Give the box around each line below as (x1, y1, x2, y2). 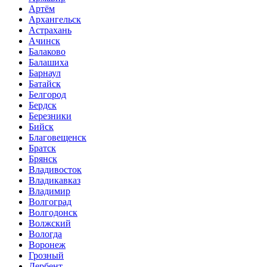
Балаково (29, 46, 66, 57)
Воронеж (29, 239, 66, 250)
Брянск (29, 153, 57, 164)
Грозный (29, 250, 64, 260)
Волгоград (29, 196, 72, 207)
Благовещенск (29, 132, 86, 142)
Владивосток (29, 164, 82, 175)
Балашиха (29, 57, 69, 67)
